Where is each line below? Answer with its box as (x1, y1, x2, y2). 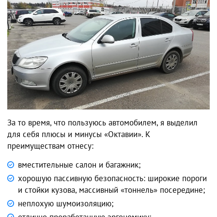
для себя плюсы (7, 129, 65, 140)
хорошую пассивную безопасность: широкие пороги (18, 173, 207, 184)
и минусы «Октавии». (65, 129, 143, 140)
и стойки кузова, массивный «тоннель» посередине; (18, 185, 205, 196)
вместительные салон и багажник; (18, 159, 140, 170)
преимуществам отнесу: (7, 140, 93, 152)
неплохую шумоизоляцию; (18, 198, 113, 209)
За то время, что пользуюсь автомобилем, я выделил (7, 117, 198, 128)
